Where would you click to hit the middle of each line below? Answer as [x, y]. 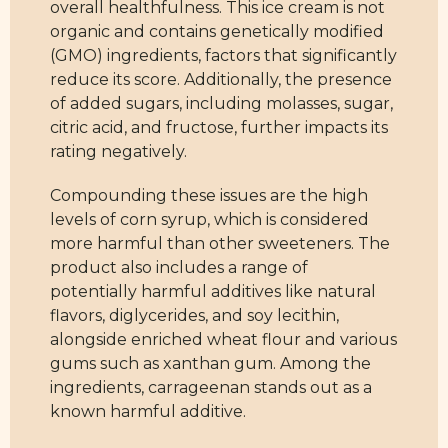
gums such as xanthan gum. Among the [210, 364]
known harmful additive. [148, 412]
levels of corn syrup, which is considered [209, 220]
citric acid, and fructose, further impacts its [219, 128]
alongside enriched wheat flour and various [223, 340]
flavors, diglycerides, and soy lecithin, [194, 316]
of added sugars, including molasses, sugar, [221, 104]
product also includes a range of [179, 268]
